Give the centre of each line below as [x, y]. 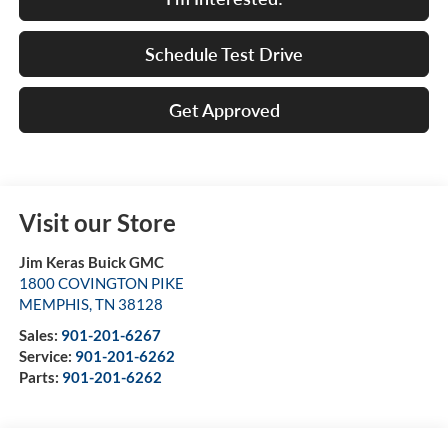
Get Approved [224, 110]
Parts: [40, 377]
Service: [46, 356]
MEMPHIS [53, 304]
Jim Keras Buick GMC [91, 262]
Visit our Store [97, 223]
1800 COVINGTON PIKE [101, 283]
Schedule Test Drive [224, 54]
